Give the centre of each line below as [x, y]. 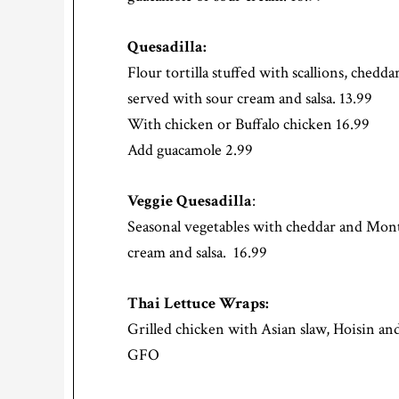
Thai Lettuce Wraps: [198, 304]
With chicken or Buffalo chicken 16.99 [248, 125]
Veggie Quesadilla [190, 201]
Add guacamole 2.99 [190, 151]
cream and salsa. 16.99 [197, 253]
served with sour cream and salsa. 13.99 [250, 99]
